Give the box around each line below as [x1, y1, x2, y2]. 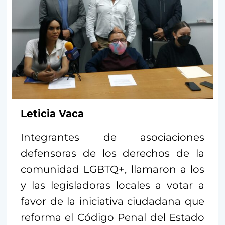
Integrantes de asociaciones [21, 131, 204, 143]
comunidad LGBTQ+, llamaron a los [21, 163, 204, 175]
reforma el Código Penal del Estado [21, 211, 204, 223]
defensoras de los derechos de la [21, 147, 204, 159]
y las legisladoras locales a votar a [21, 179, 204, 191]
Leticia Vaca [21, 107, 84, 120]
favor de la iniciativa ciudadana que [21, 195, 204, 207]
